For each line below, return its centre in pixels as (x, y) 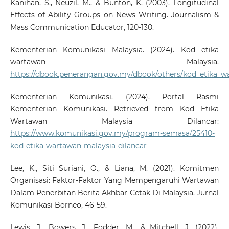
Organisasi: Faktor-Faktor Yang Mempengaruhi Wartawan (114, 180)
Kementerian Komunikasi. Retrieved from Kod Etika (114, 109)
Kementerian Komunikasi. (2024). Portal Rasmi (114, 96)
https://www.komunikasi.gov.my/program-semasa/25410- (112, 133)
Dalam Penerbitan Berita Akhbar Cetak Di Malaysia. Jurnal (114, 192)
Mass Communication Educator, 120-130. (82, 27)
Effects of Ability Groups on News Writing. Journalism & (114, 15)
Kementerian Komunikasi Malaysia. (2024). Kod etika (114, 49)
